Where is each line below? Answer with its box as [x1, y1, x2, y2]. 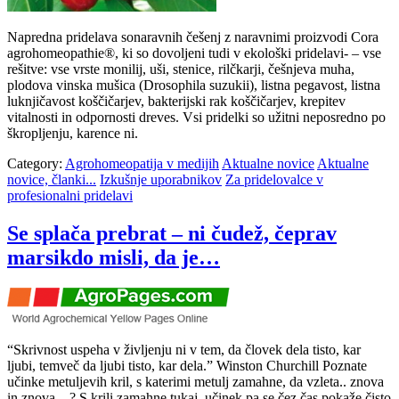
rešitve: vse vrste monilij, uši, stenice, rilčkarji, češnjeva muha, [7, 61, 354, 77]
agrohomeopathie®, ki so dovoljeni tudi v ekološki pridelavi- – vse [7, 45, 381, 61]
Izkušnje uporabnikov [100, 171, 222, 187]
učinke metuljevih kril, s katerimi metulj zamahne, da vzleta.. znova [7, 373, 384, 389]
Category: [7, 155, 65, 171]
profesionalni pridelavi [7, 187, 133, 203]
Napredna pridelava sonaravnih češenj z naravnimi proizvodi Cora [7, 28, 379, 45]
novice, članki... [7, 171, 96, 187]
